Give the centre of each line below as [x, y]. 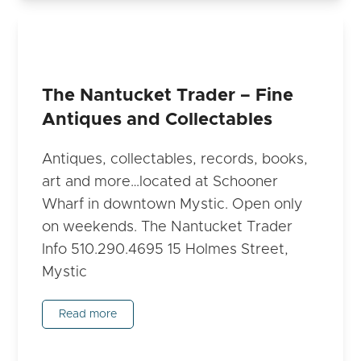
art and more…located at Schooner [160, 183]
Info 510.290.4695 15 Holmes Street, [166, 250]
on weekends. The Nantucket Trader [168, 228]
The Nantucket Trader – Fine [168, 96]
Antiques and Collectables [158, 120]
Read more [88, 315]
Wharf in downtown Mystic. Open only [173, 205]
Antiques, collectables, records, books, [175, 160]
